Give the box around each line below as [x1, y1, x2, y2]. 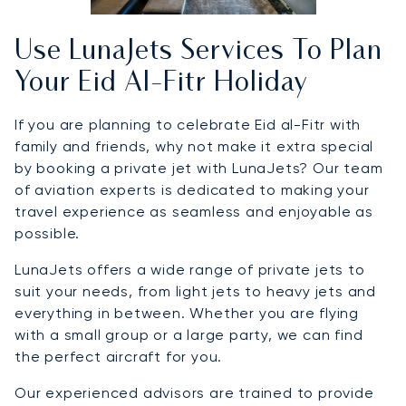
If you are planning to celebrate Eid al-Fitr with [14, 116, 362, 134]
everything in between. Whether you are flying [14, 304, 359, 323]
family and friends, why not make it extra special [14, 138, 374, 156]
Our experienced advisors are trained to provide [14, 384, 374, 402]
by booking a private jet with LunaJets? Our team [14, 159, 383, 178]
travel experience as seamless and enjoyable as [14, 203, 373, 221]
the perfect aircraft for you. [14, 348, 223, 366]
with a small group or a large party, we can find [14, 326, 363, 344]
